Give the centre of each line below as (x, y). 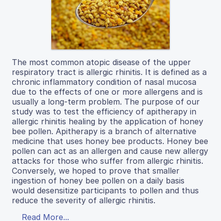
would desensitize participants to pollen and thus (105, 191)
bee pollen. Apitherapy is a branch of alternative (104, 131)
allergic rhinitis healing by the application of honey (108, 122)
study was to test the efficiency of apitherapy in (104, 112)
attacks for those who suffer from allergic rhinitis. (108, 161)
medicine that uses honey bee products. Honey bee (110, 141)
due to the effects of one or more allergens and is (107, 92)
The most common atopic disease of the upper (101, 62)
